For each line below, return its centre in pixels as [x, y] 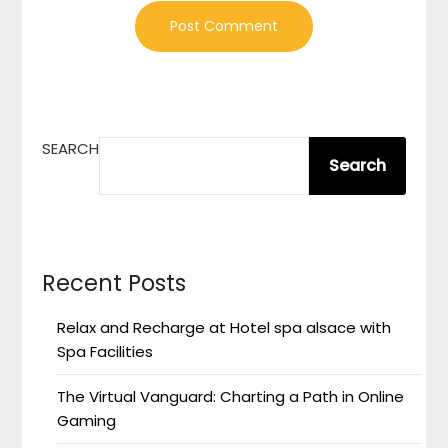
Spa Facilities [105, 351]
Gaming [87, 420]
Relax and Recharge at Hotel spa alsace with [224, 327]
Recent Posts [114, 283]
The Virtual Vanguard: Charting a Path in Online [231, 396]
